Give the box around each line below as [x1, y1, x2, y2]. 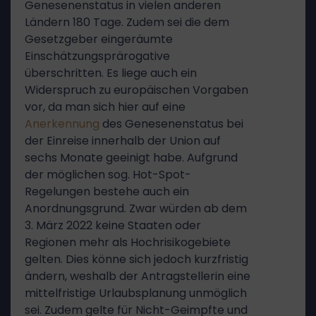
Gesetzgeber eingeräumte [25, 31, 173, 47]
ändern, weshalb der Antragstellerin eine [25, 268, 250, 284]
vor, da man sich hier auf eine [25, 99, 186, 115]
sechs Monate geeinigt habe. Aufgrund [25, 150, 238, 166]
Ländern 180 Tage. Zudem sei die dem [25, 14, 229, 30]
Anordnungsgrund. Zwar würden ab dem [25, 200, 247, 217]
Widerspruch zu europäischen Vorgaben [25, 82, 248, 98]
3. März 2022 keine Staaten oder [25, 217, 201, 233]
